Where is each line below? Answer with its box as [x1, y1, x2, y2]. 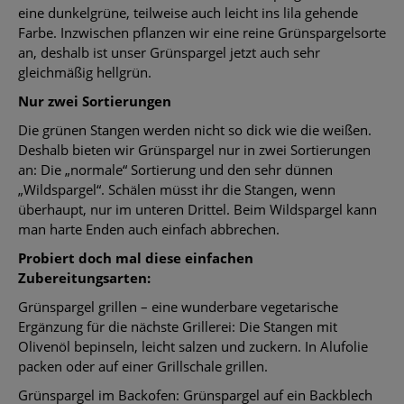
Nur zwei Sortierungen [18, 91, 171, 110]
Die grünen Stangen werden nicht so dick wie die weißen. [18, 120, 372, 139]
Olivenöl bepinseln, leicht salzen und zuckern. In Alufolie [18, 336, 368, 355]
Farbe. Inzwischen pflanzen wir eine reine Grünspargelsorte [18, 23, 386, 41]
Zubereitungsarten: [18, 268, 151, 287]
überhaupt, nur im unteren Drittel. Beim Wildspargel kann [18, 199, 377, 218]
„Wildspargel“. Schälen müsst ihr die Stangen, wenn [18, 179, 335, 198]
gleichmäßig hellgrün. [18, 62, 151, 81]
